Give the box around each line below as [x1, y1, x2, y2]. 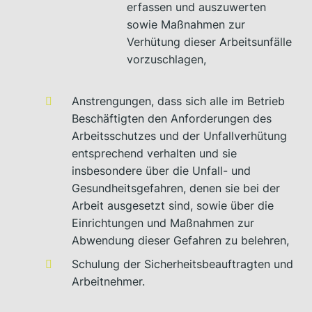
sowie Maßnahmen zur [126, 17, 245, 31]
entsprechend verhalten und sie [72, 146, 237, 160]
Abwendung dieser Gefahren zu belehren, [72, 233, 290, 247]
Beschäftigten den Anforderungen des [72, 111, 272, 125]
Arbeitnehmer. [72, 274, 146, 289]
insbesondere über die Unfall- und [72, 163, 251, 178]
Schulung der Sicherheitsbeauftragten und [72, 257, 294, 272]
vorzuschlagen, [126, 52, 206, 66]
